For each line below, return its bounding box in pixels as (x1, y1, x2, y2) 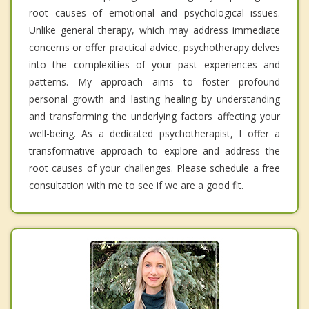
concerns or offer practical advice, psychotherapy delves (29, 41, 280, 54)
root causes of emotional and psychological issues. (29, 6, 280, 20)
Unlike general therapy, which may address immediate (29, 23, 280, 37)
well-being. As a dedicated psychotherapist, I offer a (29, 127, 280, 141)
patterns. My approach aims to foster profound (29, 75, 280, 89)
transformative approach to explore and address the (29, 144, 280, 158)
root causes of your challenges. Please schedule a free (29, 161, 280, 175)
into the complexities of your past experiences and (29, 58, 280, 72)
